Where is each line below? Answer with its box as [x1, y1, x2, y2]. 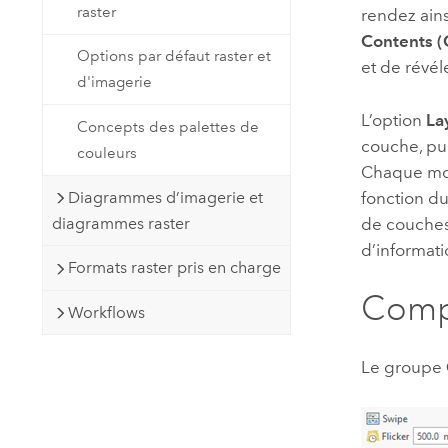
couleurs [77, 143, 138, 162]
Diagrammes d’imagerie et [67, 187, 263, 207]
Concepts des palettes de [77, 117, 260, 136]
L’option [361, 109, 427, 130]
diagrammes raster [51, 213, 190, 233]
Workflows [67, 302, 145, 322]
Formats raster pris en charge [67, 258, 281, 278]
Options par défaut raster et [77, 47, 272, 66]
